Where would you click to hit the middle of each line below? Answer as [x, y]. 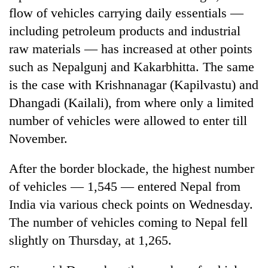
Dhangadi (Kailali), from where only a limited [131, 102]
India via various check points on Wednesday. [131, 204]
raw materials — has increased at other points [131, 48]
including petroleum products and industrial [125, 31]
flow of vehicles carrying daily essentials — [126, 13]
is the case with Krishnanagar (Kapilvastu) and [134, 84]
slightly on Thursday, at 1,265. [90, 240]
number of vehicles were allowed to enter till [128, 120]
